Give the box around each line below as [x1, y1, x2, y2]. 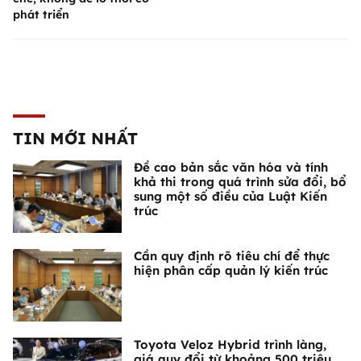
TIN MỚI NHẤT [13, 128, 138, 149]
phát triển [13, 7, 69, 23]
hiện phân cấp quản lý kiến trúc [134, 263, 328, 279]
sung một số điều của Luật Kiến [134, 189, 327, 205]
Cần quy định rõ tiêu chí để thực [134, 248, 330, 264]
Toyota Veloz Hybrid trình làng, [134, 337, 326, 353]
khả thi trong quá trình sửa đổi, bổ [134, 174, 346, 190]
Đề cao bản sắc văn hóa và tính [134, 160, 328, 176]
